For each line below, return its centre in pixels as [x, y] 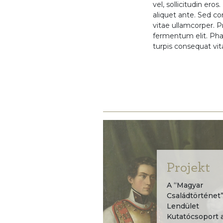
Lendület [183, 206]
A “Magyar [185, 185]
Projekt [188, 167]
